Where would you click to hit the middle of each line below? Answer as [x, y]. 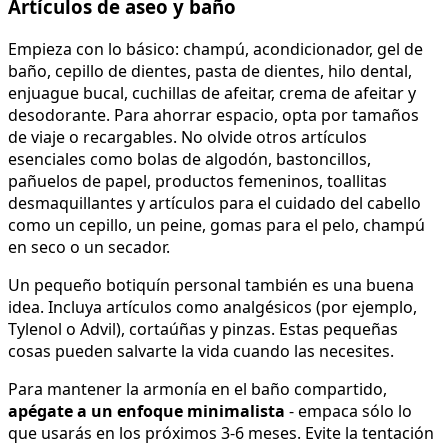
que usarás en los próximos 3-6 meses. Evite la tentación [221, 433]
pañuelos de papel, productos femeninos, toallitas [197, 181]
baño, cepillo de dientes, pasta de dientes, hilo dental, [210, 71]
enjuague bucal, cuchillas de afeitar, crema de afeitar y [212, 93]
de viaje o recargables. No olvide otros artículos [187, 137]
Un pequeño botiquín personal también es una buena [211, 285]
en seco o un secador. [89, 247]
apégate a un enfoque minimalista [146, 411]
